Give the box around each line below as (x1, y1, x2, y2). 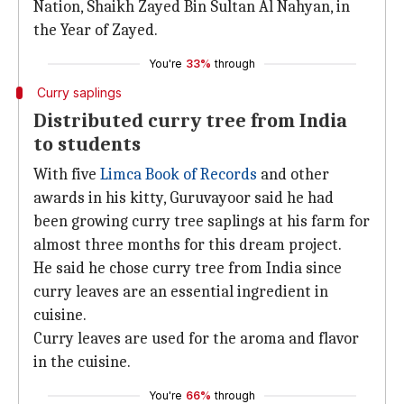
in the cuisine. (33, 353, 131, 372)
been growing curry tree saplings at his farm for (33, 212, 370, 231)
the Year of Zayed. (33, 21, 158, 40)
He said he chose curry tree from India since (33, 259, 342, 278)
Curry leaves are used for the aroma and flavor (33, 329, 359, 348)
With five (33, 165, 100, 184)
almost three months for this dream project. (33, 235, 342, 254)
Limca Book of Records (100, 165, 257, 184)
